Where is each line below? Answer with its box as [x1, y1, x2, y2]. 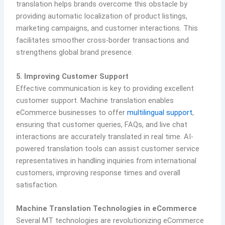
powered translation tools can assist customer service [16, 144, 200, 153]
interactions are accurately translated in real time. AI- [16, 132, 194, 141]
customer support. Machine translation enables [16, 95, 174, 105]
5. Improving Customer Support [16, 71, 129, 81]
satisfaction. [16, 180, 59, 189]
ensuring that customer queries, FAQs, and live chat [16, 120, 188, 129]
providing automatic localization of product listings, [16, 12, 188, 21]
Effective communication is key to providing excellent [16, 83, 194, 93]
